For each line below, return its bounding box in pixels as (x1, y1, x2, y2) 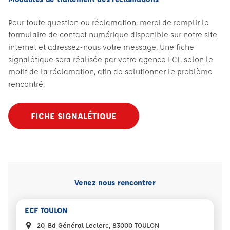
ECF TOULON (25, 205, 67, 215)
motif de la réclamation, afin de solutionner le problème (8, 67, 213, 76)
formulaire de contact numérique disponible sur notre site (8, 30, 217, 40)
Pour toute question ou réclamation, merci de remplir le (8, 17, 209, 27)
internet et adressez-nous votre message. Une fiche (8, 42, 194, 52)
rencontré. (8, 79, 45, 89)
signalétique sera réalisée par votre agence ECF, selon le (8, 54, 213, 64)
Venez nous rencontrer (74, 178, 156, 187)
